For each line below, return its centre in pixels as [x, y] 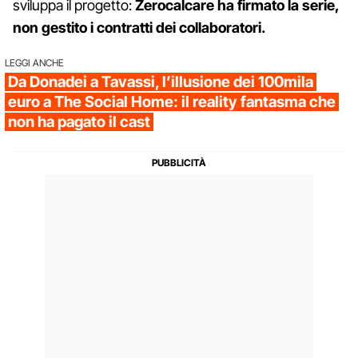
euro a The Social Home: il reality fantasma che [172, 101]
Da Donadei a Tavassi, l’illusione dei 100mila [161, 82]
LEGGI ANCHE [34, 62]
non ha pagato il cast [79, 121]
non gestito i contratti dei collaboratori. [139, 27]
